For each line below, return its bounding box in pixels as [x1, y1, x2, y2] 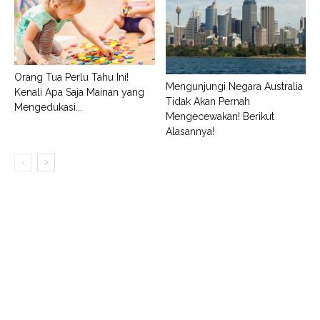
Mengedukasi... [14, 101, 82, 114]
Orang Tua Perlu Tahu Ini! [14, 71, 129, 84]
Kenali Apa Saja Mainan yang [14, 86, 144, 99]
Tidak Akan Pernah [165, 95, 250, 107]
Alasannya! [165, 125, 214, 137]
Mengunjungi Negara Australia [165, 80, 303, 92]
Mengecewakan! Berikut [165, 110, 274, 122]
